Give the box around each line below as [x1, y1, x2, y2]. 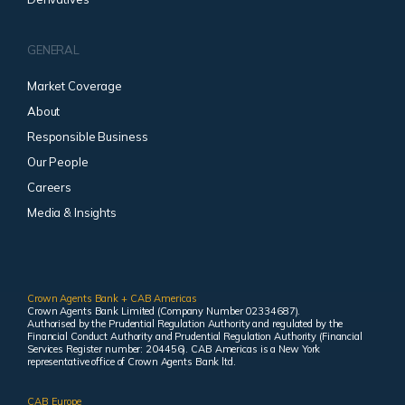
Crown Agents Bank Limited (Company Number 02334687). [27, 305, 301, 318]
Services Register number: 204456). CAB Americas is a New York [27, 343, 321, 356]
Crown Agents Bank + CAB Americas [27, 292, 197, 306]
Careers [27, 180, 72, 195]
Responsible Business [27, 129, 148, 145]
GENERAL [27, 42, 80, 58]
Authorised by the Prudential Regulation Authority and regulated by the [27, 317, 344, 331]
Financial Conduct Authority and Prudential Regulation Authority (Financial [27, 330, 363, 344]
